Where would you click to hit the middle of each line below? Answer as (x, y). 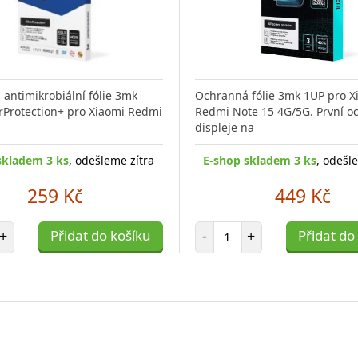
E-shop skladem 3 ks (260, 160)
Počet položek (263, 228)
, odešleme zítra (112, 160)
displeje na (224, 127)
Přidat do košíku (100, 235)
